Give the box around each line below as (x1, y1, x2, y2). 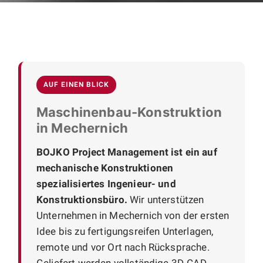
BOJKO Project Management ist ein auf (36, 146, 217, 158)
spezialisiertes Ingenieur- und (36, 177, 176, 190)
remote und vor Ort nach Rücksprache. (36, 241, 210, 253)
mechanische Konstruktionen (36, 161, 174, 174)
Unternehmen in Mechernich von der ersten (36, 209, 230, 221)
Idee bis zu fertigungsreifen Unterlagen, (36, 225, 214, 237)
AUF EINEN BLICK (43, 80, 110, 89)
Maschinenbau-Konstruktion (36, 104, 222, 120)
